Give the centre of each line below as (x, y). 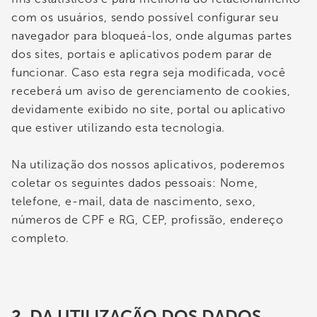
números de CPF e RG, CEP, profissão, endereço (148, 219)
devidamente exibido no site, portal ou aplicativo (149, 109)
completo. (41, 238)
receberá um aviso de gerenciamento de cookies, (151, 91)
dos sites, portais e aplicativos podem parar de (142, 54)
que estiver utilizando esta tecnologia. (119, 127)
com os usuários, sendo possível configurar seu (145, 17)
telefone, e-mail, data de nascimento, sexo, (134, 201)
